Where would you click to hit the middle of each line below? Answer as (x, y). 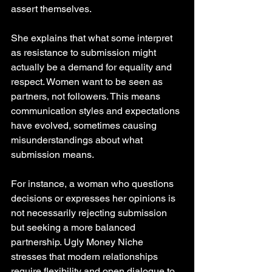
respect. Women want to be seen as (88, 81)
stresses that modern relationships (86, 256)
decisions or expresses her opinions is (94, 198)
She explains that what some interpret (93, 38)
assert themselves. (51, 8)
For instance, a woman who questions (93, 183)
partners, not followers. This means (87, 96)
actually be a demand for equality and (93, 67)
